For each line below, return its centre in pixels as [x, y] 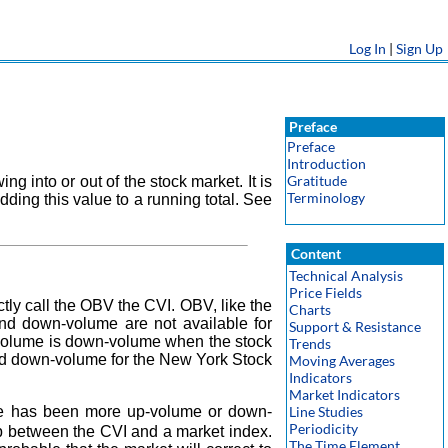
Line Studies [326, 411]
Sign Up [419, 48]
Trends [310, 343]
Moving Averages [342, 360]
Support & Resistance [355, 326]
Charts [310, 309]
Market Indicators [344, 394]
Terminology [326, 197]
